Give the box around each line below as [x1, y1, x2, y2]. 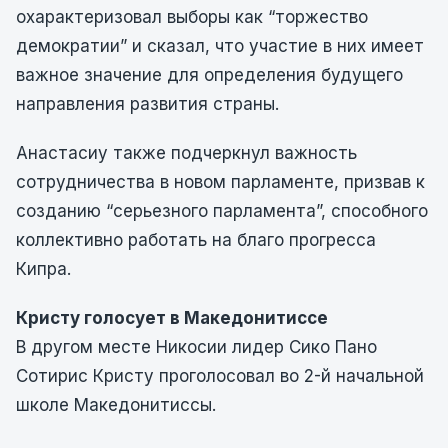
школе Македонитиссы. [16, 395, 216, 415]
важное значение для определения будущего [16, 65, 403, 85]
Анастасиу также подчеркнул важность [16, 143, 357, 163]
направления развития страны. [16, 94, 279, 114]
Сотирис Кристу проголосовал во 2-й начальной [16, 366, 424, 386]
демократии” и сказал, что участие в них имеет [16, 36, 424, 56]
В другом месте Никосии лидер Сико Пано [16, 337, 377, 357]
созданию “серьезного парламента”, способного [16, 201, 428, 221]
